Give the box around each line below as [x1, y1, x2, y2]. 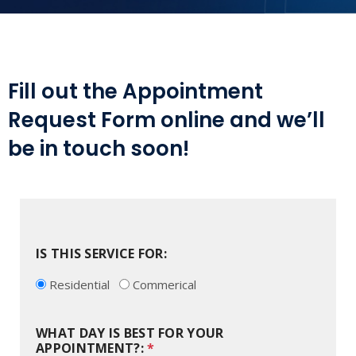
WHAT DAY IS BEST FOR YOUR [36, 324, 224, 342]
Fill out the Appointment [8, 77, 263, 106]
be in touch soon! [8, 134, 189, 163]
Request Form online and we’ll [8, 106, 325, 134]
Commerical [133, 277, 196, 292]
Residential [49, 277, 110, 292]
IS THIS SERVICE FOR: [36, 245, 167, 262]
